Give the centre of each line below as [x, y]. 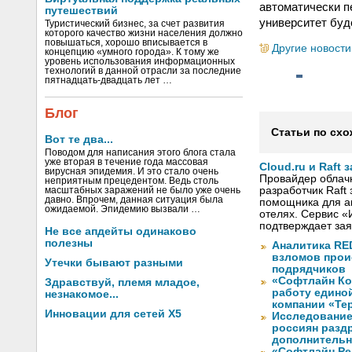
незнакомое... [82, 294]
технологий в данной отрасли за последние [143, 71]
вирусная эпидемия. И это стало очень [132, 171]
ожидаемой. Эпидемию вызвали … [123, 209]
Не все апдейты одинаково [121, 231]
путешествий [81, 11]
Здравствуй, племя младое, [122, 282]
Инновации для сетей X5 [113, 314]
